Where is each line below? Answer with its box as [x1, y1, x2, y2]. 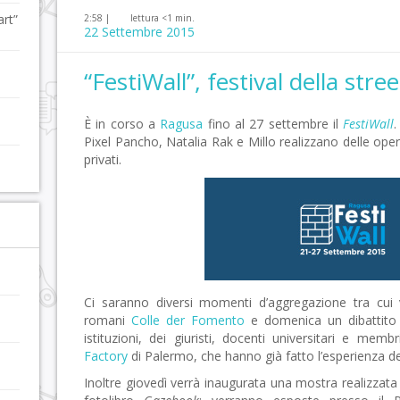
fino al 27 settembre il [203, 115, 344, 132]
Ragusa [160, 115, 204, 132]
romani [84, 312, 131, 329]
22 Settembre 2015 [84, 23, 195, 40]
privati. [84, 151, 121, 168]
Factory [84, 347, 128, 364]
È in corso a [84, 115, 161, 132]
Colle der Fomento [131, 312, 245, 329]
